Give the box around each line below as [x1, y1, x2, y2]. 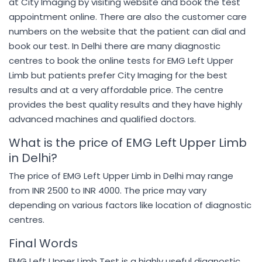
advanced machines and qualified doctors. [9, 113, 196, 125]
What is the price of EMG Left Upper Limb [9, 135, 247, 151]
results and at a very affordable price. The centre [9, 84, 223, 96]
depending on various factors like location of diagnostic [9, 199, 251, 211]
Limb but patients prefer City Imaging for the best [9, 69, 227, 81]
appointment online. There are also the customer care [9, 11, 247, 23]
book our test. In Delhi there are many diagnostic [9, 40, 220, 52]
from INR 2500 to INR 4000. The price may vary [9, 184, 206, 196]
